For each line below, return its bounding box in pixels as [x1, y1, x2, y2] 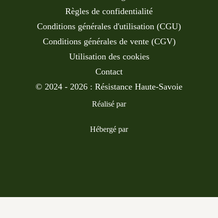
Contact [95, 66, 123, 76]
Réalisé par [92, 99, 126, 108]
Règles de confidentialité [65, 6, 153, 16]
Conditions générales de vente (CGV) [42, 36, 176, 46]
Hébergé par [90, 125, 128, 133]
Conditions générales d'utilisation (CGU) [37, 21, 181, 31]
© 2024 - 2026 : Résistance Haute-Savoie [36, 81, 182, 91]
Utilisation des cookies [69, 51, 149, 61]
